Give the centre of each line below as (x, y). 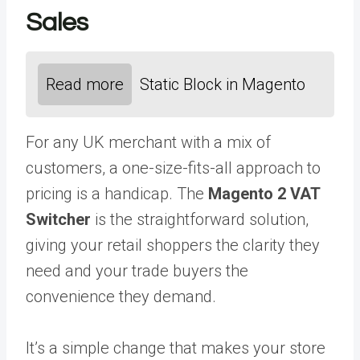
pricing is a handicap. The (117, 193)
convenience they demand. (121, 296)
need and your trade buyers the (137, 270)
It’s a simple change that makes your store (176, 348)
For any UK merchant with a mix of (148, 142)
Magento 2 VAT (264, 193)
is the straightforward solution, (200, 219)
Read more (85, 84)
